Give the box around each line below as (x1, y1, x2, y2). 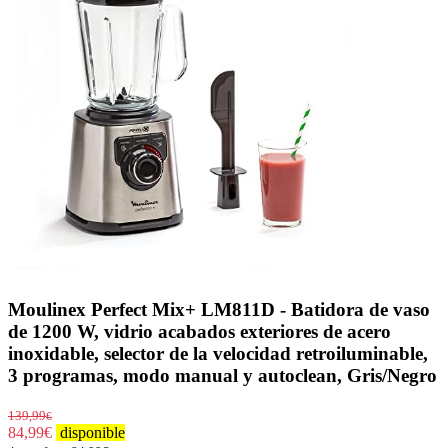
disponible (56, 423, 125, 441)
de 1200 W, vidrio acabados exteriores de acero (8, 321, 391, 343)
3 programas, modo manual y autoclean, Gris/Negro (8, 365, 437, 387)
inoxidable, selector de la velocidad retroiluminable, (8, 343, 428, 365)
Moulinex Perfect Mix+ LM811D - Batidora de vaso (8, 299, 430, 321)
